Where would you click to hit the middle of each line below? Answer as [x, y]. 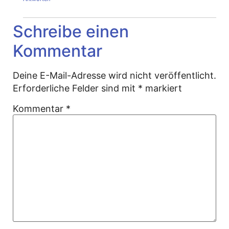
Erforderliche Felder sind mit [75, 88]
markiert [162, 88]
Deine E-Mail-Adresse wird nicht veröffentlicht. [114, 75]
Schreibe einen [71, 31]
